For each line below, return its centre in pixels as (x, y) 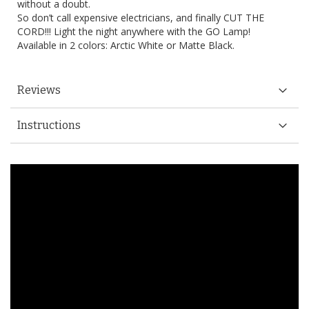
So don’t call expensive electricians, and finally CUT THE (141, 18)
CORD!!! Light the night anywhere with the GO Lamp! (134, 32)
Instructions (49, 126)
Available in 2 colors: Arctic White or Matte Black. (126, 46)
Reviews (39, 90)
